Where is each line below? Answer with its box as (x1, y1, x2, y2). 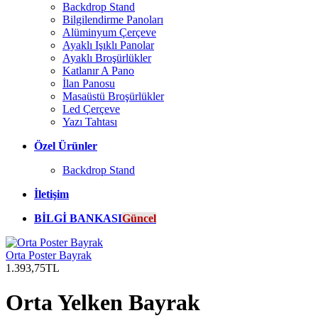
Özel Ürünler (34, 140, 97, 152)
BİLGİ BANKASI (34, 212, 122, 224)
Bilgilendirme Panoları (62, 13, 163, 26)
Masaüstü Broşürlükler (62, 90, 164, 102)
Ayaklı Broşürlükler (62, 52, 151, 64)
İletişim (34, 188, 69, 200)
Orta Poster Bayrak (6, 249, 92, 261)
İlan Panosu (62, 77, 115, 89)
